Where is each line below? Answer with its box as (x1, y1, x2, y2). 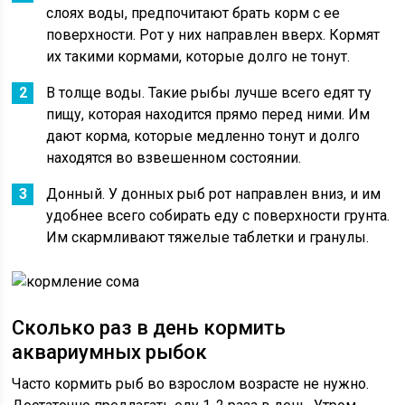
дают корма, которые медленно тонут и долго (46, 127, 361, 145)
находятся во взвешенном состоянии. (46, 149, 302, 166)
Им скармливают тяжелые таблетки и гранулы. (46, 229, 370, 246)
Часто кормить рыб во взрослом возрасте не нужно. (12, 375, 370, 392)
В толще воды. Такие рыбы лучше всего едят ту (46, 84, 372, 101)
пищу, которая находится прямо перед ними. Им (46, 106, 371, 123)
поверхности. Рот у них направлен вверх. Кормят (46, 26, 381, 43)
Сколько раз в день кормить (12, 316, 287, 339)
